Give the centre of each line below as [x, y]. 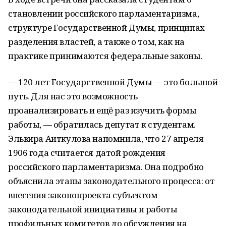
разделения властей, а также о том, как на [96, 42]
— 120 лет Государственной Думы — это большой [113, 82]
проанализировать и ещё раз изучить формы [102, 110]
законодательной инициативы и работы [93, 209]
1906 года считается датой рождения [87, 153]
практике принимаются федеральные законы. [105, 56]
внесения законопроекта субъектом [83, 195]
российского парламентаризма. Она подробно [106, 167]
